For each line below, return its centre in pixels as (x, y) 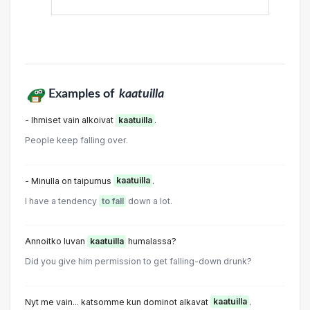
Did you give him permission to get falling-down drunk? (138, 262)
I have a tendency (62, 201)
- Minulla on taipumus (69, 181)
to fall (112, 201)
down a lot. (149, 201)
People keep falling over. (76, 140)
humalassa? (151, 241)
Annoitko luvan (56, 241)
